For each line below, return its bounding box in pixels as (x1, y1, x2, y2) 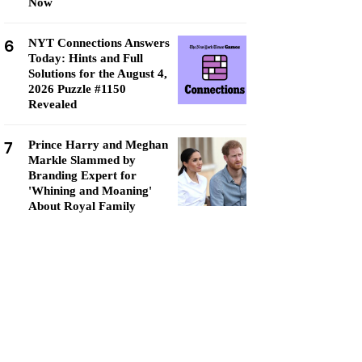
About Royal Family (28, 200, 136, 213)
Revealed (28, 98, 77, 111)
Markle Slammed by (28, 154, 136, 166)
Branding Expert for (28, 169, 137, 182)
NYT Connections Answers (28, 36, 170, 49)
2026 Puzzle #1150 (28, 82, 126, 95)
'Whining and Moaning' (28, 184, 152, 197)
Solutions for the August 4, (28, 67, 167, 80)
